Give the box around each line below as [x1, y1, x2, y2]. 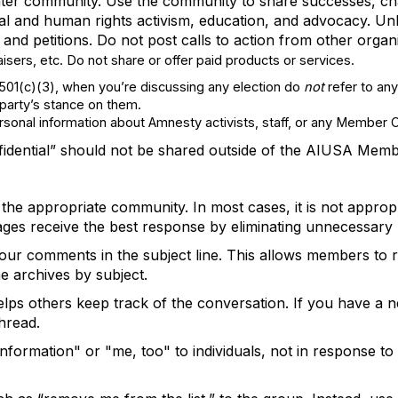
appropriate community [28, 198, 185, 216]
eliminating [231, 218, 301, 235]
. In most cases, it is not [185, 198, 347, 216]
